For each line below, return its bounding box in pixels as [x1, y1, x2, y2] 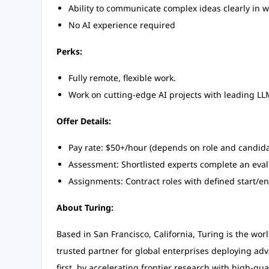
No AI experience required [68, 19, 175, 31]
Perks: [56, 46, 82, 57]
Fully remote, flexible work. [68, 72, 176, 83]
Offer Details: [56, 115, 111, 127]
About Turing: [56, 202, 113, 213]
